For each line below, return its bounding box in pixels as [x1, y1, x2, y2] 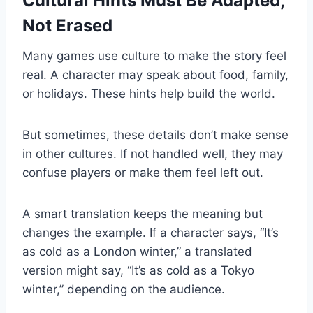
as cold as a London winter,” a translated [22, 245, 252, 259]
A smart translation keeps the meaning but [22, 207, 263, 221]
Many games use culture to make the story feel [22, 49, 286, 64]
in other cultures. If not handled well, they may [22, 147, 283, 161]
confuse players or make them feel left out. [22, 166, 263, 180]
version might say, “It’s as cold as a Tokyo [22, 263, 254, 278]
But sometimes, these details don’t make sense [22, 128, 289, 143]
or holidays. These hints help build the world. [22, 87, 275, 101]
